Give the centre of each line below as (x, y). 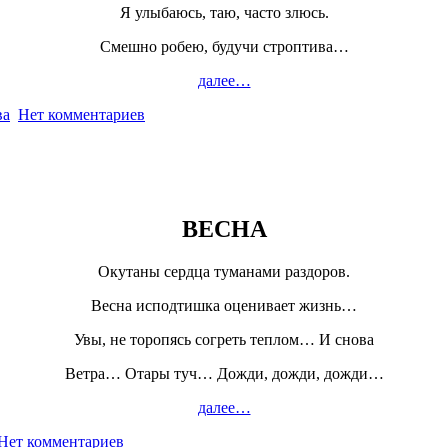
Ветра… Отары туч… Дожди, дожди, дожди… (224, 373)
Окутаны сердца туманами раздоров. (224, 271)
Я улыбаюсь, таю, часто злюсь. (224, 13)
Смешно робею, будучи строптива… (224, 47)
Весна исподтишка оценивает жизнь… (224, 305)
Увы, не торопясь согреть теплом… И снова (224, 339)
